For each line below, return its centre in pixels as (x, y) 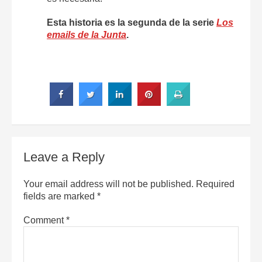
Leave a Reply (64, 157)
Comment (45, 220)
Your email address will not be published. (108, 184)
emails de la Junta (87, 35)
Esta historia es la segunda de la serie (132, 22)
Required (215, 184)
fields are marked (60, 196)
